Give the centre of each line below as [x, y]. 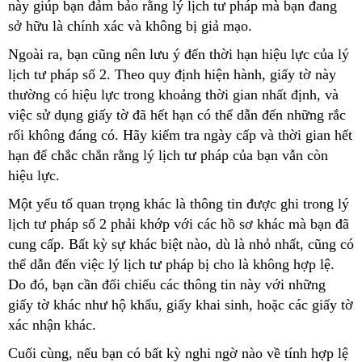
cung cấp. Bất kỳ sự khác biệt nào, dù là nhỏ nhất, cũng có [181, 244]
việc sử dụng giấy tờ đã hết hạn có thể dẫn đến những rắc [177, 114]
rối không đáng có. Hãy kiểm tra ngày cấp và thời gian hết [180, 135]
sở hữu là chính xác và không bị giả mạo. [130, 25]
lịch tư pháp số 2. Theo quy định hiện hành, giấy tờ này [172, 74]
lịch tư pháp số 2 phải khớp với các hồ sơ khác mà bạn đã [179, 223]
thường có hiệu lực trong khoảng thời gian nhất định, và [173, 94]
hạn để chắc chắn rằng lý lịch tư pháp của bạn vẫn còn [168, 155]
